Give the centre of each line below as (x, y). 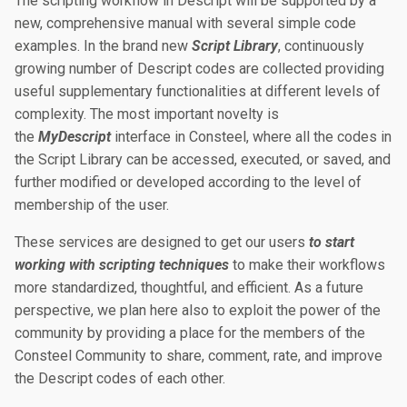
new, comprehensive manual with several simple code (185, 23)
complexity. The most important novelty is (147, 114)
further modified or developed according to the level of (188, 182)
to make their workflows (307, 265)
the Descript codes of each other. (120, 378)
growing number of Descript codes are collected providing (199, 69)
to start (332, 242)
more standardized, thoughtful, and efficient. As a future (189, 288)
